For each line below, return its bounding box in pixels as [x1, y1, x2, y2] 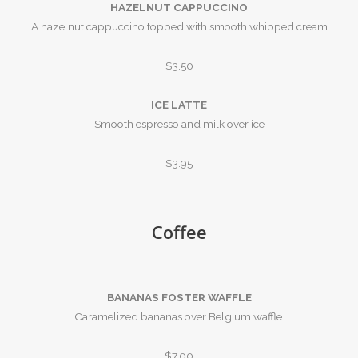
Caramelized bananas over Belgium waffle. [74, 310, 284, 323]
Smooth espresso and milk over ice [93, 117, 265, 130]
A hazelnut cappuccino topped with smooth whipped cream [30, 19, 328, 33]
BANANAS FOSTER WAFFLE [106, 291, 252, 304]
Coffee [151, 219, 207, 244]
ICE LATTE [151, 97, 207, 111]
